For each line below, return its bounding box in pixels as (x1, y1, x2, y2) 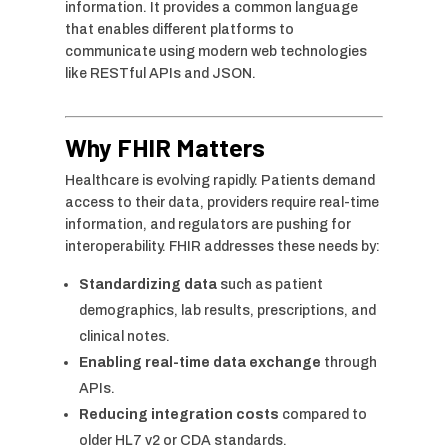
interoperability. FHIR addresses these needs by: (64, 238, 380, 254)
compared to (278, 406, 367, 422)
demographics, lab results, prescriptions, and (78, 302, 376, 318)
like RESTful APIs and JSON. (64, 65, 256, 81)
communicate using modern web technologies (64, 43, 367, 59)
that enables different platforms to (64, 21, 294, 37)
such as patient (216, 276, 323, 292)
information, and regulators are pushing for (64, 216, 351, 232)
